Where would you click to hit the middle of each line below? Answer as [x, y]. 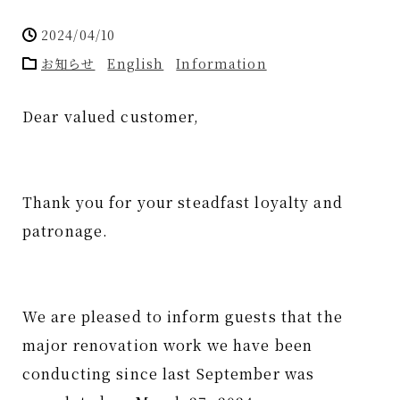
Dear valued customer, [111, 117]
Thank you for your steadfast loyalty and [183, 202]
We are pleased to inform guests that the [183, 317]
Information [221, 63]
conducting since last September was [169, 374]
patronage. [66, 231]
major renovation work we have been [168, 345]
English [136, 63]
